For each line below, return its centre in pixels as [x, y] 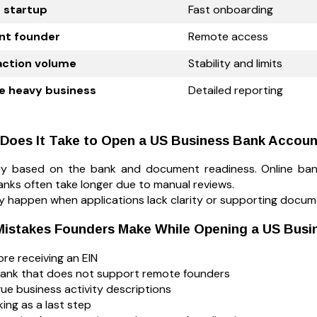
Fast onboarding [231, 9]
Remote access [228, 36]
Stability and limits [235, 63]
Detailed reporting [236, 90]
